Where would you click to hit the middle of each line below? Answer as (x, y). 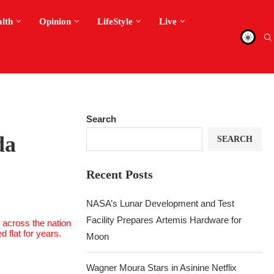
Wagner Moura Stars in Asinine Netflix (162, 268)
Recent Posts (120, 174)
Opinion (55, 21)
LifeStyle (115, 21)
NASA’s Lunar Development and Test (161, 203)
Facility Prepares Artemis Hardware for (164, 220)
